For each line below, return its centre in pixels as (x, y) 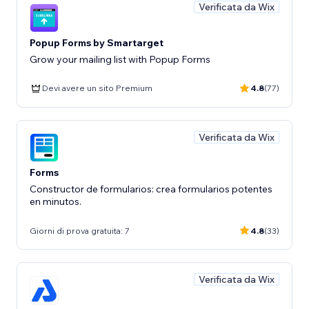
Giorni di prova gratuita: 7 (80, 230)
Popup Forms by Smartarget (97, 42)
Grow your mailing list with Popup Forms (120, 59)
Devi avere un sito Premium (97, 88)
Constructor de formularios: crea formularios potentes (151, 189)
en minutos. (56, 201)
